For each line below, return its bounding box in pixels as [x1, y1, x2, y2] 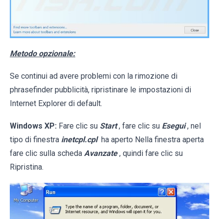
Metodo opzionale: [10, 48, 75, 58]
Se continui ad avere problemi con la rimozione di [10, 71, 177, 81]
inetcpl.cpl [61, 134, 97, 144]
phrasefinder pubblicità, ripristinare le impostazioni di [10, 85, 191, 94]
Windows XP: [10, 121, 57, 131]
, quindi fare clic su [119, 148, 183, 158]
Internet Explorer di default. [10, 98, 102, 108]
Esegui [162, 121, 185, 131]
